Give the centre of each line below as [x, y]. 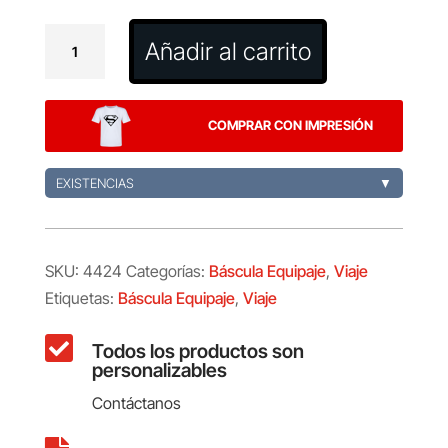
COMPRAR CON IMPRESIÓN [290, 125]
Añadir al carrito [228, 51]
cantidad [73, 117]
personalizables [159, 369]
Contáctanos [136, 402]
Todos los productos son [197, 350]
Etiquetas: [81, 297]
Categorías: [167, 270]
